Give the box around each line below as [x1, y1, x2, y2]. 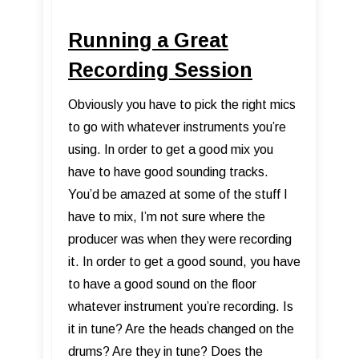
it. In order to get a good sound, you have [68, 255, 301, 269]
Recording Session [68, 58, 252, 82]
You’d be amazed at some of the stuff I [68, 188, 288, 202]
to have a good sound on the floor [68, 277, 256, 292]
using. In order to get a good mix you [68, 143, 273, 157]
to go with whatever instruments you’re [68, 120, 286, 135]
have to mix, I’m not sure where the [68, 210, 265, 224]
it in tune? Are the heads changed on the [68, 322, 294, 337]
